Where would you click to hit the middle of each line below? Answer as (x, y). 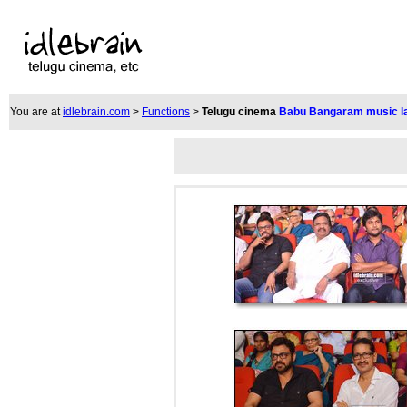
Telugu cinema (239, 112)
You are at (36, 112)
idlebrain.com (96, 112)
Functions (166, 112)
